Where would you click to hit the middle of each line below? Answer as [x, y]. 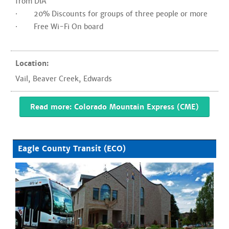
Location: [32, 63]
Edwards [98, 79]
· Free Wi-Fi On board [59, 27]
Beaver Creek [56, 79]
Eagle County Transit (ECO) [72, 149]
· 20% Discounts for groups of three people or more [111, 14]
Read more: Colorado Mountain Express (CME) [114, 107]
